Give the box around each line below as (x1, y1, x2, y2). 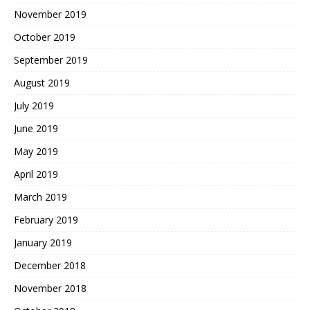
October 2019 (14, 30, 75, 44)
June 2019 (14, 121, 58, 135)
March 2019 (14, 190, 67, 203)
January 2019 (14, 235, 72, 249)
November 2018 (14, 281, 86, 295)
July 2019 (14, 98, 54, 112)
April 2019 (14, 167, 58, 181)
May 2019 (14, 144, 58, 158)
